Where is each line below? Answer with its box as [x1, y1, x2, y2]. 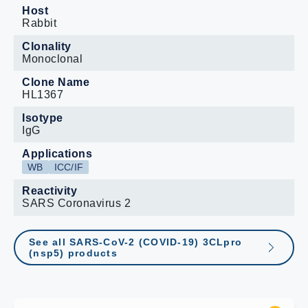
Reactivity [22, 185, 77, 197]
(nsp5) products [29, 247, 118, 258]
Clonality [22, 41, 71, 52]
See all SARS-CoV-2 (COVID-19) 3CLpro [29, 236, 242, 247]
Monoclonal [22, 53, 82, 65]
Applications [22, 148, 92, 159]
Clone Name [22, 76, 89, 88]
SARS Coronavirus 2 [22, 197, 131, 209]
